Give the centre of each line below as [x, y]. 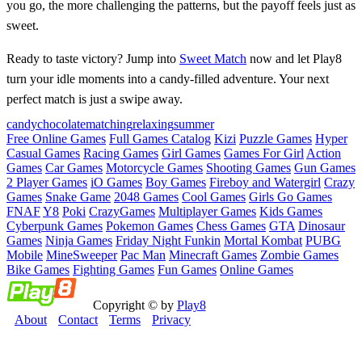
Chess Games [231, 225]
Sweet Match [213, 58]
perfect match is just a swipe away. [95, 99]
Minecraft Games [213, 255]
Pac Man [143, 255]
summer [194, 124]
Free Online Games [56, 138]
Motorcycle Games [154, 167]
